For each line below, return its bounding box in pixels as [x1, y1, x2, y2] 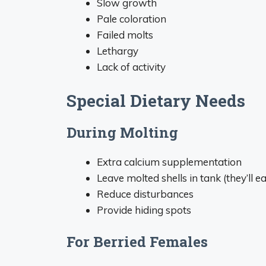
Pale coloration [97, 12, 166, 25]
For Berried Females [66, 232, 208, 251]
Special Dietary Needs [66, 89, 245, 112]
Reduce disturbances [97, 187, 194, 200]
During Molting [66, 122, 178, 142]
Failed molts [97, 28, 153, 41]
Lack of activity [97, 61, 166, 73]
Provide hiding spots [97, 203, 191, 216]
